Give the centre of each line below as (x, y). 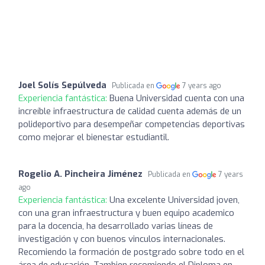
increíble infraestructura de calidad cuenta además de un (130, 111)
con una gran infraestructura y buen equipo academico (126, 213)
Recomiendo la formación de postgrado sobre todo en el (131, 252)
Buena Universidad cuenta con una (177, 98)
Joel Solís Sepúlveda (62, 85)
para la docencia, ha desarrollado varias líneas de (116, 226)
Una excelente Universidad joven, (174, 200)
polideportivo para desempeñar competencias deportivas (132, 124)
